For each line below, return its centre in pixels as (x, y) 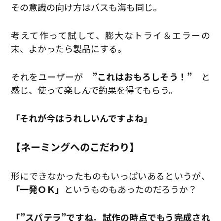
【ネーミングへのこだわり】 (75, 147)
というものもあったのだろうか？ (131, 189)
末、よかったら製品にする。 (69, 49)
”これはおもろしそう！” (142, 77)
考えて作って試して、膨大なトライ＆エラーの (110, 35)
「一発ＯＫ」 (38, 189)
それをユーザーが (52, 77)
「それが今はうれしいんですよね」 (82, 118)
